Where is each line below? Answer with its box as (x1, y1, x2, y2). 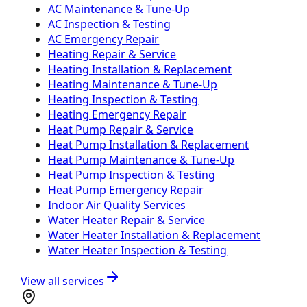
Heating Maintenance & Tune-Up (48, 76, 218, 92)
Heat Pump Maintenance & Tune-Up (48, 151, 235, 167)
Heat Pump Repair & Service (48, 121, 194, 137)
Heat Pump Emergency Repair (48, 182, 204, 197)
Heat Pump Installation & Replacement (48, 136, 249, 152)
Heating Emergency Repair (48, 106, 187, 122)
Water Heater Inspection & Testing (48, 242, 228, 258)
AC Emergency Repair (48, 31, 160, 47)
